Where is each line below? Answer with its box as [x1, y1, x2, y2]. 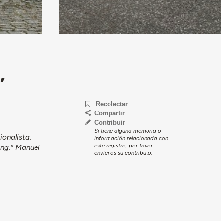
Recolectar [95, 100, 128, 108]
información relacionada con [94, 134, 169, 142]
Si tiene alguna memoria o [94, 127, 162, 134]
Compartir [94, 109, 125, 117]
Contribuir [94, 118, 126, 126]
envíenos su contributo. [94, 149, 153, 156]
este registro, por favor [94, 142, 153, 149]
